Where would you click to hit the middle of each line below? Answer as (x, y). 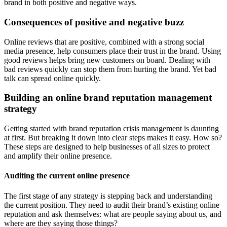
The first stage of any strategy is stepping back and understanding (108, 196)
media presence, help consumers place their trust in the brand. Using (112, 51)
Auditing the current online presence (67, 176)
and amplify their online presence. (58, 156)
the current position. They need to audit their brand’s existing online (112, 205)
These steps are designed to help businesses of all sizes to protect (107, 147)
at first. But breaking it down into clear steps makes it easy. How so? (113, 138)
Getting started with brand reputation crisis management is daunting (111, 129)
